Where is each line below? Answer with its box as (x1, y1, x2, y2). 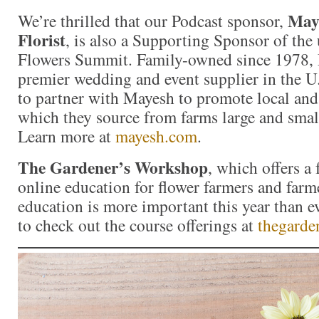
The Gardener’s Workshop (18, 155, 208, 180)
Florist (18, 28, 66, 53)
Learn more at (18, 125, 115, 148)
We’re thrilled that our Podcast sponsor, (18, 9, 283, 33)
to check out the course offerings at (18, 214, 258, 237)
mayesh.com (115, 125, 197, 148)
